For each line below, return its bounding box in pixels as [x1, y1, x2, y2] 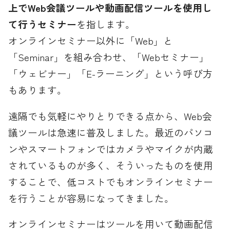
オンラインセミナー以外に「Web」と [8, 33, 174, 47]
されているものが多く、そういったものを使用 [8, 158, 214, 172]
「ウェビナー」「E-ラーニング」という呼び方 [8, 66, 213, 80]
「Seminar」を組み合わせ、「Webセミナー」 [8, 49, 209, 64]
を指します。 [76, 16, 136, 31]
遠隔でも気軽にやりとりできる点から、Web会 [8, 108, 213, 123]
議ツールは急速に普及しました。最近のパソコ [8, 125, 214, 139]
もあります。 [8, 82, 67, 97]
